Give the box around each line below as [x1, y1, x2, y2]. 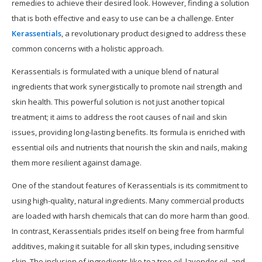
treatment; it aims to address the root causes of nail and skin [12, 111, 227, 122]
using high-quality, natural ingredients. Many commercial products [12, 195, 244, 206]
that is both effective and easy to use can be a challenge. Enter [12, 12, 234, 23]
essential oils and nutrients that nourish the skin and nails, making [12, 142, 247, 153]
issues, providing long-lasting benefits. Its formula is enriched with [12, 126, 245, 137]
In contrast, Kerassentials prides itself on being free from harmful [12, 225, 244, 236]
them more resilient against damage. [12, 157, 142, 168]
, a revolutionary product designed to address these [61, 27, 246, 39]
